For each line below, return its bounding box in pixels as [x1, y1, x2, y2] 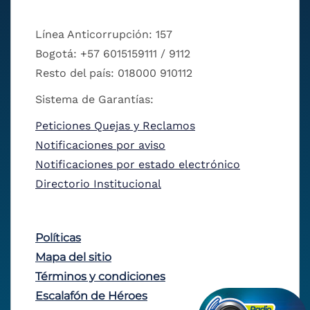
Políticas [35, 231, 81, 245]
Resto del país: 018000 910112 [35, 66, 192, 80]
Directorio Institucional [35, 177, 161, 191]
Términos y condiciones [35, 270, 165, 284]
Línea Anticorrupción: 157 [35, 28, 172, 42]
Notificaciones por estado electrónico [35, 158, 240, 172]
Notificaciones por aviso [35, 138, 165, 152]
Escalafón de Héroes [35, 289, 147, 303]
